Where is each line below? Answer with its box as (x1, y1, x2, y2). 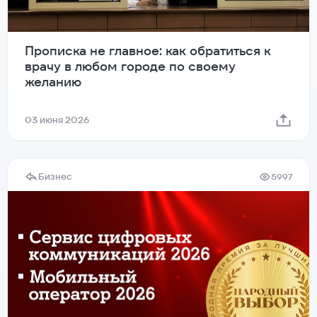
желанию (25, 74, 81, 91)
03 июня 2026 (25, 114, 89, 127)
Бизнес (38, 171, 72, 183)
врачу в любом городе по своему (25, 58, 236, 75)
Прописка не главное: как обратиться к (25, 42, 271, 59)
